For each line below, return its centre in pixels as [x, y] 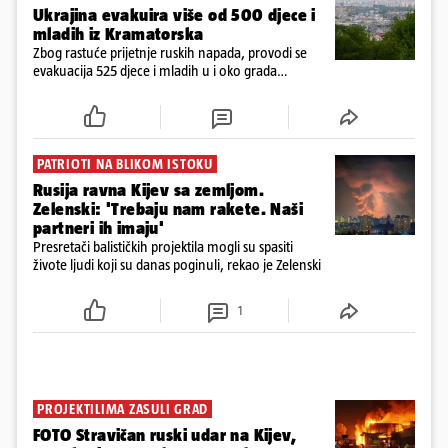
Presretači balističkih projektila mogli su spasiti [163, 247]
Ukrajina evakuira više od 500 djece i [174, 15]
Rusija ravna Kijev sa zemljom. [148, 190]
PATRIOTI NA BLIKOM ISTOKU [125, 164]
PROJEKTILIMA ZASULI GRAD [122, 409]
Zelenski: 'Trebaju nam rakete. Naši [168, 209]
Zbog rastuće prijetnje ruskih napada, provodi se [170, 53]
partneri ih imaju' [99, 228]
